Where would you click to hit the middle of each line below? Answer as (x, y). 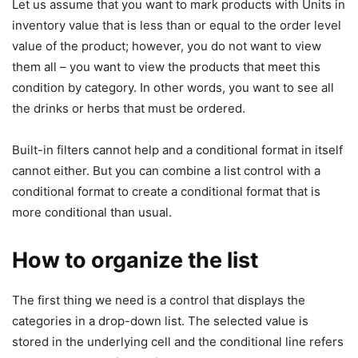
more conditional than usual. (92, 213)
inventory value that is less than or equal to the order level (177, 26)
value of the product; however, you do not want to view (167, 46)
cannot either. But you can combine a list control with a (166, 171)
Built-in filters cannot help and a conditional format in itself (177, 150)
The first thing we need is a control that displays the (159, 300)
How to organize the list (135, 261)
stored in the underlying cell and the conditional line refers (178, 342)
